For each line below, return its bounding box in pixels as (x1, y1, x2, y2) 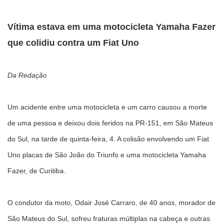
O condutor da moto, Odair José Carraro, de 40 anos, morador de (7, 199, 216, 207)
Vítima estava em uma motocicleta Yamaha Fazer (7, 21, 216, 32)
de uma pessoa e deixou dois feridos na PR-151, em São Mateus (7, 119, 213, 127)
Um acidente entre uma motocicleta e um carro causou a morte (7, 103, 207, 111)
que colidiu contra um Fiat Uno (7, 37, 139, 48)
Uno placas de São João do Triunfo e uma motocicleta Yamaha (7, 151, 206, 159)
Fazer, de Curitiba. (7, 167, 68, 175)
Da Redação (7, 71, 47, 79)
